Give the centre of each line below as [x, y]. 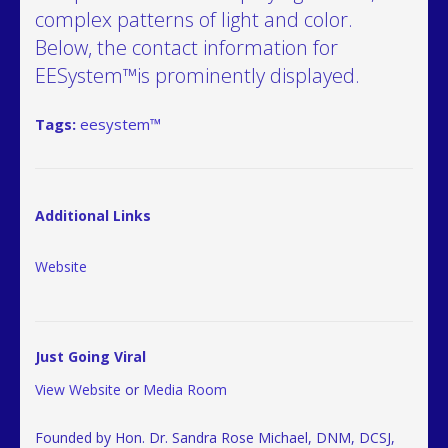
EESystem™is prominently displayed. [197, 75]
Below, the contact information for [186, 47]
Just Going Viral [90, 356]
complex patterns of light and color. [194, 19]
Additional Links [93, 215]
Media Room [185, 389]
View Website [78, 389]
